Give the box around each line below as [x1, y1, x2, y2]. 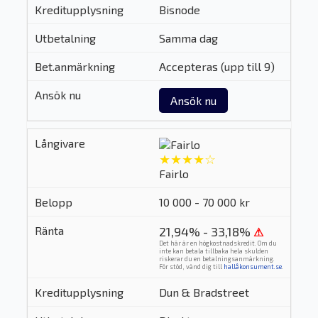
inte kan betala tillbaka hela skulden [158, 247, 268, 256]
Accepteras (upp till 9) [158, 59, 275, 73]
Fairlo [158, 167, 189, 181]
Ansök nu [170, 93, 216, 107]
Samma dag [158, 31, 218, 45]
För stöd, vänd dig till [158, 263, 224, 271]
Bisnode [158, 2, 200, 16]
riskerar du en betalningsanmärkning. [158, 255, 275, 263]
